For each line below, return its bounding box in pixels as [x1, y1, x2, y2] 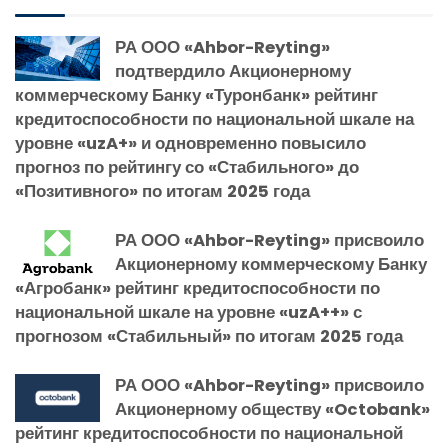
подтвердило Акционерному [115, 60, 351, 84]
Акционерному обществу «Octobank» [115, 398, 430, 422]
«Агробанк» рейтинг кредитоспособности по [15, 277, 380, 301]
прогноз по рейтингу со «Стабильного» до [15, 156, 359, 180]
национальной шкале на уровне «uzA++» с [15, 301, 362, 325]
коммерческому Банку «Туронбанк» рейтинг [15, 84, 378, 108]
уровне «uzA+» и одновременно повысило [15, 132, 366, 156]
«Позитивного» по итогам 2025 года [15, 180, 310, 204]
